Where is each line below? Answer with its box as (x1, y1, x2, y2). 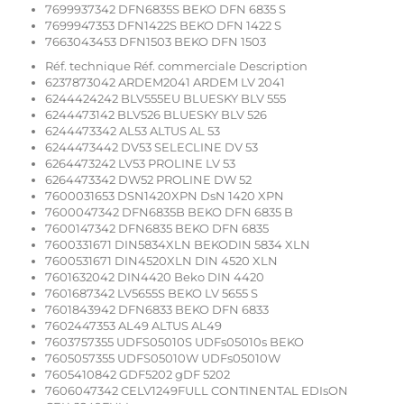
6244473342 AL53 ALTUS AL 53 (45, 124, 220, 139)
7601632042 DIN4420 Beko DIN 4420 (45, 270, 264, 285)
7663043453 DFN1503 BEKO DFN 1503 (45, 34, 266, 50)
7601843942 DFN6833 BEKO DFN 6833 (45, 302, 269, 317)
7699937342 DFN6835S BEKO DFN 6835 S (45, 2, 286, 17)
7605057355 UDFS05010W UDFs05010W (45, 351, 280, 366)
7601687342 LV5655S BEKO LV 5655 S (45, 286, 258, 301)
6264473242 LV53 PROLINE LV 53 (45, 156, 235, 171)
